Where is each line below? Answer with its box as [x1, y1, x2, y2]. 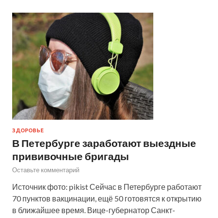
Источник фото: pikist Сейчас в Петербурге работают [12, 182, 201, 191]
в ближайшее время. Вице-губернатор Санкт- [12, 205, 175, 215]
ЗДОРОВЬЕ [12, 127, 44, 133]
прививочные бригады [12, 149, 129, 162]
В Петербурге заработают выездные [12, 136, 196, 149]
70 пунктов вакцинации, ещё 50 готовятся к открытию [12, 193, 201, 203]
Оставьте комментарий [12, 165, 79, 174]
